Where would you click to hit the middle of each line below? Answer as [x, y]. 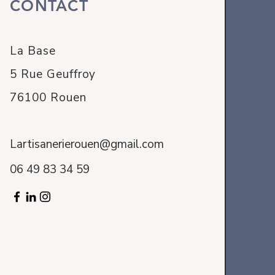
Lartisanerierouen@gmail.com [87, 144]
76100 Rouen [48, 98]
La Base [35, 51]
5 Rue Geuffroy [53, 74]
